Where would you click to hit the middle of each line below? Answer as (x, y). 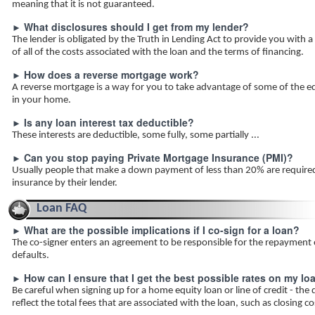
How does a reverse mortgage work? (111, 75)
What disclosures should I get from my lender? (136, 27)
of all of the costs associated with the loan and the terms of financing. (158, 52)
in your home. (41, 100)
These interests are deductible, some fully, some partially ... (136, 135)
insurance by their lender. (65, 183)
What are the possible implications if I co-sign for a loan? (162, 230)
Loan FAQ (62, 208)
